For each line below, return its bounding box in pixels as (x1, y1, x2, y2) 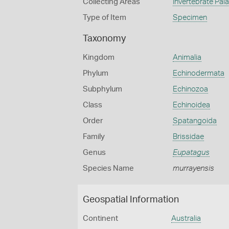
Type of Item (83, 14, 126, 21)
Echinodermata (172, 70, 224, 77)
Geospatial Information (83, 195, 179, 204)
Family (83, 133, 105, 141)
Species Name (83, 165, 134, 172)
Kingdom (83, 54, 114, 61)
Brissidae (172, 133, 204, 141)
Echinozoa (172, 85, 208, 93)
